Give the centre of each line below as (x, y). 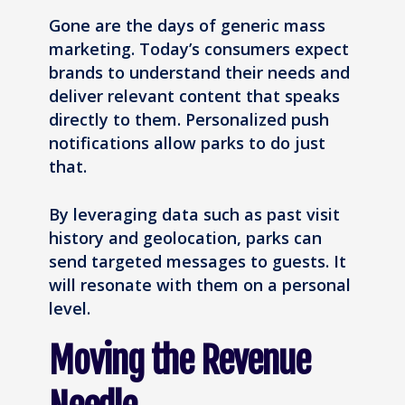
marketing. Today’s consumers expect (199, 48)
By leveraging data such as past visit (194, 214)
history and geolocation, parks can (185, 237)
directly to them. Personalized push (189, 119)
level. (70, 308)
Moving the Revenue (179, 360)
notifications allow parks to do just (187, 142)
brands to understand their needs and (199, 72)
